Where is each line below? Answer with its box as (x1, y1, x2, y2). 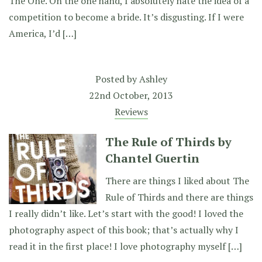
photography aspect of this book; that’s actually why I (9, 223, 239, 236)
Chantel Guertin (105, 150, 199, 166)
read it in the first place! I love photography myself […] (9, 240, 242, 253)
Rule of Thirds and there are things (105, 191, 253, 204)
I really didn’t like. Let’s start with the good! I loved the (9, 207, 243, 220)
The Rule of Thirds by (105, 134, 232, 150)
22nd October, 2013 (89, 89, 173, 102)
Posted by (95, 73, 139, 85)
